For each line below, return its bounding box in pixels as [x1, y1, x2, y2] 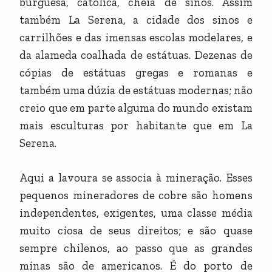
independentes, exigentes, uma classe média [19, 206, 253, 220]
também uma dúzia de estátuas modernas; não [19, 83, 253, 98]
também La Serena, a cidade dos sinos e [19, 13, 253, 27]
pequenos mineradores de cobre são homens [19, 188, 253, 203]
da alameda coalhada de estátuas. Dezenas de [19, 48, 253, 63]
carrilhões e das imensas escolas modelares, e [19, 30, 253, 45]
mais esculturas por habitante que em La [19, 118, 253, 133]
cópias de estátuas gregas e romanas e [19, 66, 253, 80]
